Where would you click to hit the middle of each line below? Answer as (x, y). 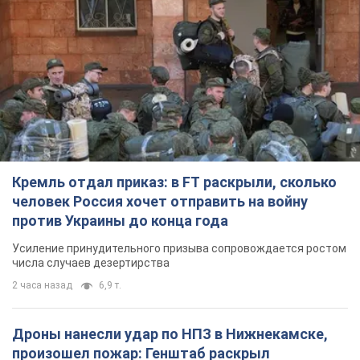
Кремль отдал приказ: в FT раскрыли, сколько (174, 182)
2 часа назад (42, 286)
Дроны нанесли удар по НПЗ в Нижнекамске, (170, 334)
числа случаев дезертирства (91, 263)
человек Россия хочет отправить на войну (160, 202)
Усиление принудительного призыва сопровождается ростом (179, 249)
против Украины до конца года (120, 221)
